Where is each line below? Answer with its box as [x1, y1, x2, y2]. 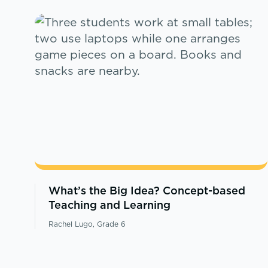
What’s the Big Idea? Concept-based [48, 182, 245, 198]
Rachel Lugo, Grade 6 [48, 218, 126, 229]
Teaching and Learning [48, 197, 170, 212]
